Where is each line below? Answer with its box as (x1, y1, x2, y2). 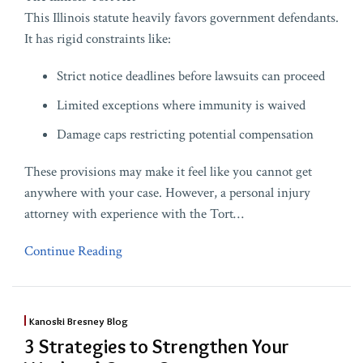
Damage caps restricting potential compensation (57, 125, 314, 143)
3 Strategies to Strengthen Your (24, 334, 289, 358)
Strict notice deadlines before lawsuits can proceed (57, 66, 325, 85)
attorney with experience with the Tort (24, 204, 233, 223)
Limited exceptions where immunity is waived (57, 96, 305, 114)
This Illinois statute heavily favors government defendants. (24, 8, 339, 27)
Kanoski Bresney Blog (28, 314, 128, 327)
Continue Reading (24, 241, 122, 260)
